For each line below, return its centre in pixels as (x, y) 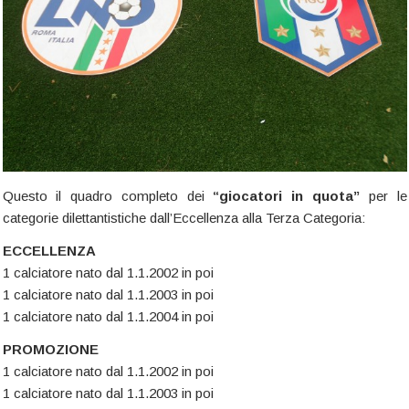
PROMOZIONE (50, 350)
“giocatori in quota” (286, 196)
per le (383, 196)
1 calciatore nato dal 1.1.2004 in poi (108, 317)
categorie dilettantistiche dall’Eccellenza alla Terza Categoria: (184, 218)
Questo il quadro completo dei (108, 196)
